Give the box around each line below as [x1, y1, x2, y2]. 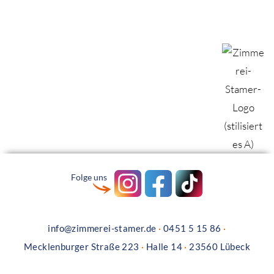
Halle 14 [144, 241, 185, 253]
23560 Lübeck [187, 241, 250, 253]
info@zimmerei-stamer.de [48, 223, 157, 234]
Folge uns [71, 171, 108, 182]
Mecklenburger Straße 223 [23, 241, 141, 253]
